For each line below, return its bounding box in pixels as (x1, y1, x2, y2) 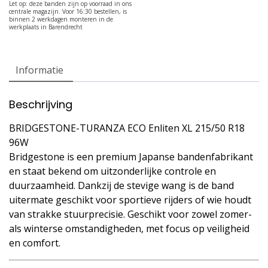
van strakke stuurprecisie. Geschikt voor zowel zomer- (9, 207, 252, 221)
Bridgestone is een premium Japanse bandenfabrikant (9, 150, 253, 163)
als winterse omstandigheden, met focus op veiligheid (9, 221, 249, 235)
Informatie (16, 63, 63, 77)
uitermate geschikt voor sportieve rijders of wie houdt (9, 193, 251, 206)
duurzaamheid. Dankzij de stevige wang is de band (9, 178, 234, 192)
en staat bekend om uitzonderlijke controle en (9, 164, 216, 178)
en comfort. (9, 236, 60, 249)
